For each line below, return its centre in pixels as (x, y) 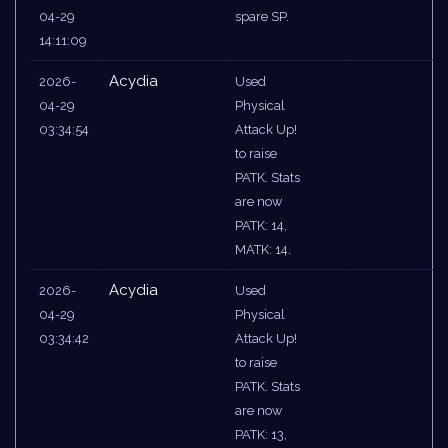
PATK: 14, (261, 226)
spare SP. (262, 17)
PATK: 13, (261, 435)
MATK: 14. (263, 250)
